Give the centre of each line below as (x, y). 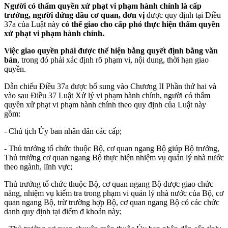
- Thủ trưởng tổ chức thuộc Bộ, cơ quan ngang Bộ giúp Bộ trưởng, (112, 148)
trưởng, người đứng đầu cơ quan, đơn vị (74, 15)
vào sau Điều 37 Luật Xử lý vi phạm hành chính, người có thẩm (107, 95)
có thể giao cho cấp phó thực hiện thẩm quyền (141, 24)
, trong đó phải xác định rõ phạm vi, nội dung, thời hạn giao (113, 60)
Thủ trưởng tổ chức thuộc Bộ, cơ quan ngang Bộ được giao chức (109, 184)
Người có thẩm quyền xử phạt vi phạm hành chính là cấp (103, 6)
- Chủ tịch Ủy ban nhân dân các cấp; (63, 131)
